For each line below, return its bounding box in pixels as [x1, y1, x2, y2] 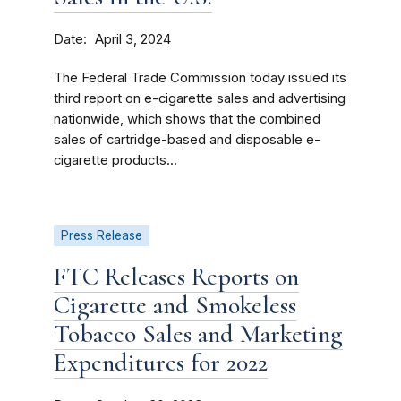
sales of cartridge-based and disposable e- [54, 132, 320, 148]
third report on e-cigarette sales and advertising [54, 90, 346, 107]
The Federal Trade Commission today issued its [54, 70, 346, 86]
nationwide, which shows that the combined [54, 111, 320, 127]
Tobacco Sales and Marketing [54, 319, 343, 349]
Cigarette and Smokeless [54, 290, 296, 320]
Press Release [61, 228, 142, 243]
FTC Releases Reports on [54, 261, 299, 292]
